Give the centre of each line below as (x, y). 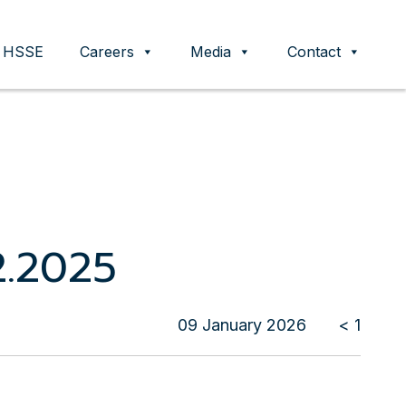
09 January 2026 (242, 325)
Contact (314, 52)
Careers (107, 52)
